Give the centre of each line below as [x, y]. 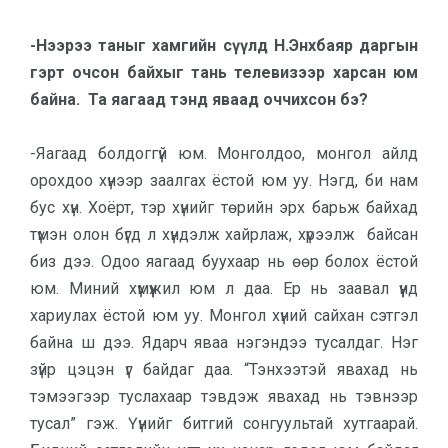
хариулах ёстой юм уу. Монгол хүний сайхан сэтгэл [224, 315]
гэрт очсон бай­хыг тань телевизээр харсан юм [224, 72]
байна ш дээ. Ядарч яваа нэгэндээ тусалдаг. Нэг [224, 342]
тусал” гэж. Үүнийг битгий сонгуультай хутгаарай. [224, 423]
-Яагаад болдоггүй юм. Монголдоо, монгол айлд [224, 153]
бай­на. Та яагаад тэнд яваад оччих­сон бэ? [199, 99]
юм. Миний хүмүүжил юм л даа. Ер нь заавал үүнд [224, 288]
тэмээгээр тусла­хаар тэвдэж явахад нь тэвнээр [224, 396]
